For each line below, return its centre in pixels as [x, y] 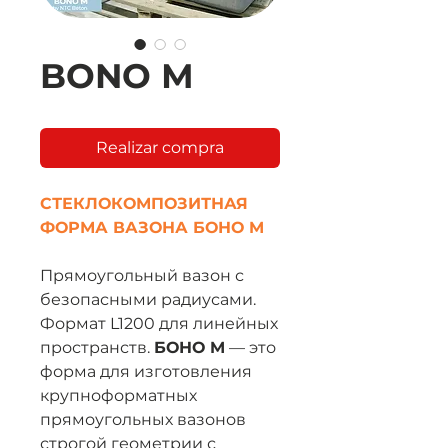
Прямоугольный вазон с [142, 275]
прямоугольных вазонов [143, 419]
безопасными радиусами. [148, 299]
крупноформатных [118, 395]
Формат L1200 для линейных [159, 323]
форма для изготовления [146, 371]
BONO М [117, 76]
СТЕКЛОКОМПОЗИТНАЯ [144, 203]
